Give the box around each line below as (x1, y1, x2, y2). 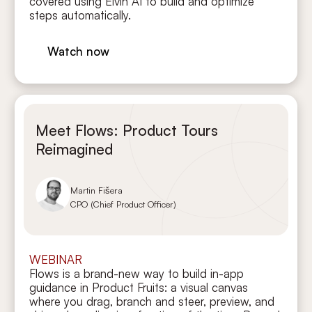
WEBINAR (29, 252, 83, 267)
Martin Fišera (70, 185, 123, 196)
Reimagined (35, 140, 113, 159)
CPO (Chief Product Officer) (70, 198, 177, 210)
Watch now (47, 44, 110, 59)
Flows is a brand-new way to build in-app (29, 266, 244, 281)
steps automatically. (29, 7, 132, 22)
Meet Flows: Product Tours (35, 121, 218, 140)
